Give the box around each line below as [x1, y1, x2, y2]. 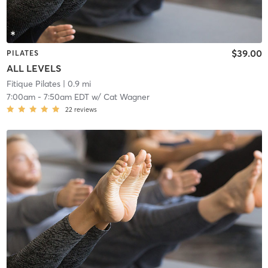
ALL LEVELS [6, 62, 61, 75]
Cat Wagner [103, 92, 150, 103]
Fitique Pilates [6, 78, 60, 90]
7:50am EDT [43, 92, 89, 103]
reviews [74, 105, 97, 114]
